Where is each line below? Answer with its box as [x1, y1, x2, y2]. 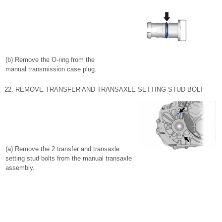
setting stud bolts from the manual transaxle [5, 155, 132, 162]
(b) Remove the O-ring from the [5, 56, 95, 63]
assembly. [5, 164, 35, 171]
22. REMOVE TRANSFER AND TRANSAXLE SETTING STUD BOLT [4, 86, 204, 93]
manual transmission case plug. [5, 65, 97, 73]
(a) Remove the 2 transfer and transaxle [5, 145, 119, 153]
